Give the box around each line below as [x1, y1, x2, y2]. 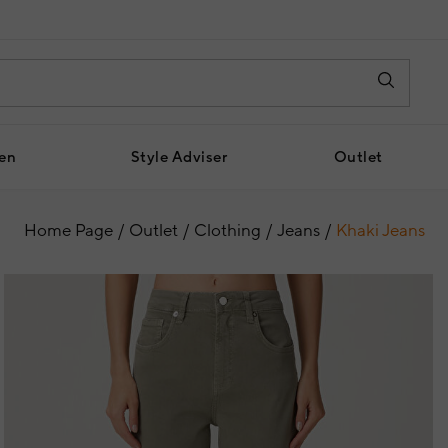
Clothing [193, 220, 261, 242]
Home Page [23, 220, 113, 242]
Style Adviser [130, 147, 228, 167]
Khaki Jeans [335, 220, 425, 242]
